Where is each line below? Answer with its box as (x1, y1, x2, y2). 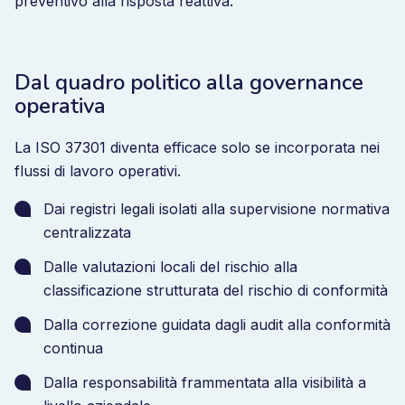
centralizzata (43, 223, 131, 241)
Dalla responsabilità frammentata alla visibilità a (43, 373, 366, 391)
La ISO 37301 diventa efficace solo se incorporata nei (14, 138, 380, 156)
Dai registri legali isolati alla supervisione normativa (43, 200, 390, 218)
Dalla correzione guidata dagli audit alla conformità (43, 316, 391, 334)
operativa (14, 91, 106, 120)
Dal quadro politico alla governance (14, 68, 363, 97)
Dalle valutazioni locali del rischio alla (43, 258, 297, 276)
